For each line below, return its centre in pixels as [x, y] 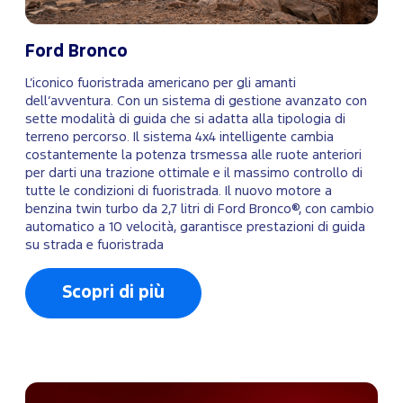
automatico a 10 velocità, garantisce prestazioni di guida [195, 228]
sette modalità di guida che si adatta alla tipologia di [185, 120]
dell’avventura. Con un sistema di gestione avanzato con [196, 102]
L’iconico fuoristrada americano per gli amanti [161, 84]
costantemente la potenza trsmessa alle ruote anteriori [193, 156]
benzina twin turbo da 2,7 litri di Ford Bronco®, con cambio [200, 210]
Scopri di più [113, 293]
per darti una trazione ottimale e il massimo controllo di [194, 174]
